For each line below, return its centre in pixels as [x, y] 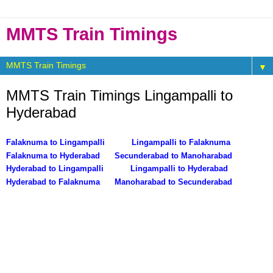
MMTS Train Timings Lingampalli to [119, 95]
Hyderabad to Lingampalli [56, 168]
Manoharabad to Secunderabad [173, 182]
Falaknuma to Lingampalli [57, 142]
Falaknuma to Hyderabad [53, 155]
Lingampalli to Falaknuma [181, 142]
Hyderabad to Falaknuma [53, 182]
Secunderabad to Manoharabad [173, 155]
